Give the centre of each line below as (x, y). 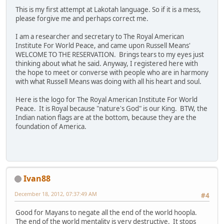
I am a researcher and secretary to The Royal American (100, 37)
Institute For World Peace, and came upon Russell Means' (103, 46)
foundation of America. (51, 127)
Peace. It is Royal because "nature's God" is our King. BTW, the (111, 109)
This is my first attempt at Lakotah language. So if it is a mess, (108, 10)
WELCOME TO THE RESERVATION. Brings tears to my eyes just (110, 55)
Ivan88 (37, 178)
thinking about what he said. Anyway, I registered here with (107, 64)
